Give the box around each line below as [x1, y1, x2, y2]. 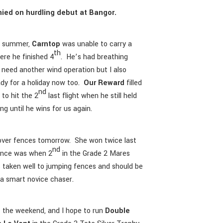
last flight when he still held [46, 91, 137, 102]
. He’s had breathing [61, 52, 128, 63]
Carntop [32, 39, 61, 50]
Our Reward [84, 78, 125, 89]
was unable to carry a [60, 39, 132, 50]
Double [105, 206, 130, 217]
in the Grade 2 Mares [60, 148, 130, 159]
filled [124, 78, 142, 89]
